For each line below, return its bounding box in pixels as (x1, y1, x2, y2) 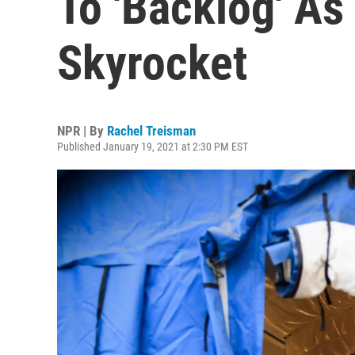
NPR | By (57, 123, 107, 139)
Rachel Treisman (107, 123, 196, 139)
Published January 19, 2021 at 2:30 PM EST (57, 140, 248, 153)
